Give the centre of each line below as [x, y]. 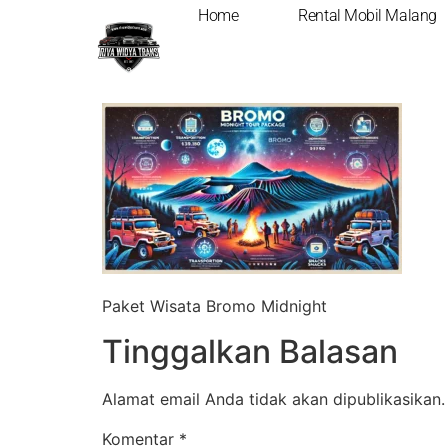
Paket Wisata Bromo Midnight [214, 306]
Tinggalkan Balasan [250, 351]
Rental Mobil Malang [367, 15]
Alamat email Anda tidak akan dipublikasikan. [273, 398]
